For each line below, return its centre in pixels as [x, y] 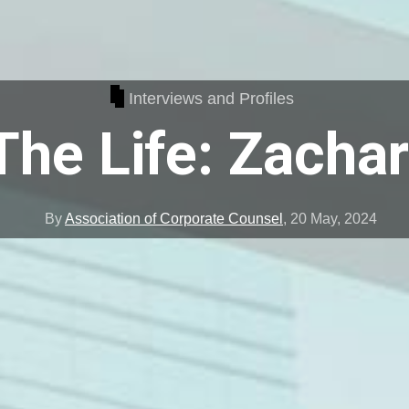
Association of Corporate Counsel [173, 219]
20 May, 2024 [333, 219]
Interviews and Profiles [212, 98]
